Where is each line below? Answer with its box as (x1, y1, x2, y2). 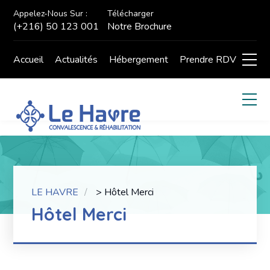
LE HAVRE (31, 186, 79, 199)
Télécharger (107, 8, 154, 19)
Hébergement (109, 53, 169, 66)
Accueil (13, 53, 44, 66)
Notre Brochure (107, 20, 172, 33)
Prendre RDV (180, 53, 237, 66)
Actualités (55, 53, 98, 66)
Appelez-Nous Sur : (13, 8, 88, 19)
